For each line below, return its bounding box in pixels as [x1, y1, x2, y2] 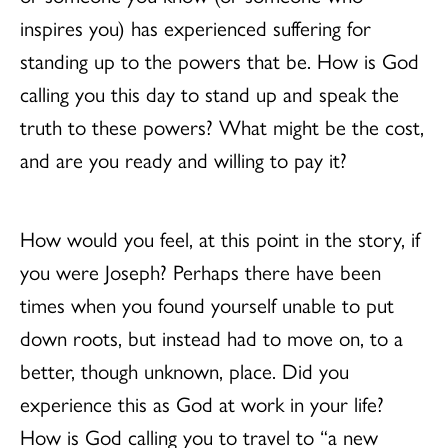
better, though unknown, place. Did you [20, 354, 349, 385]
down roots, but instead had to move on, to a [20, 321, 403, 352]
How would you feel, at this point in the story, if [20, 222, 420, 253]
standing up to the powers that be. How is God [20, 44, 419, 75]
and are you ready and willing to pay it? [20, 143, 347, 174]
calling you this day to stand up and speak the [20, 77, 399, 108]
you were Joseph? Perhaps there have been [20, 255, 381, 286]
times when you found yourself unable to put [20, 288, 394, 319]
